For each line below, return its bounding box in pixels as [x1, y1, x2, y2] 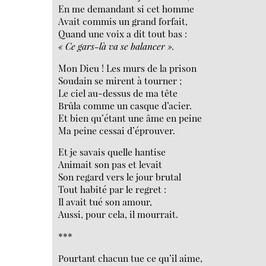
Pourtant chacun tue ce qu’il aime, [58, 251, 203, 264]
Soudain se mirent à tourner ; [58, 74, 182, 87]
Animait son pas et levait [58, 158, 163, 171]
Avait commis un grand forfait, [58, 14, 188, 27]
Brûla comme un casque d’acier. [58, 99, 192, 112]
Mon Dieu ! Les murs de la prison [58, 61, 197, 74]
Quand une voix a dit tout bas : [58, 27, 188, 40]
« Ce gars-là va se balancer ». [58, 39, 175, 52]
